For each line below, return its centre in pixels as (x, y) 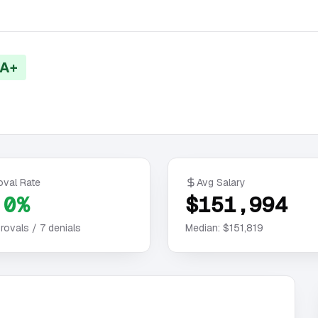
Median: (204, 228)
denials (63, 228)
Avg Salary (221, 182)
